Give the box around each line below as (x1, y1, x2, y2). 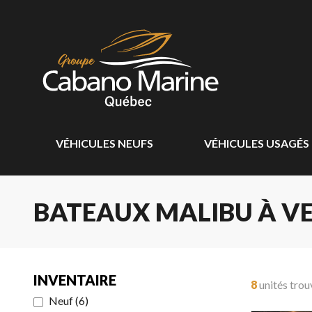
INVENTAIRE (33, 272, 116, 288)
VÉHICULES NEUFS (56, 136, 153, 150)
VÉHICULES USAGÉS (203, 136, 309, 150)
